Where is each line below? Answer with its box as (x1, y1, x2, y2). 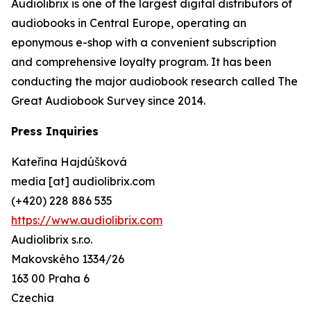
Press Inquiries (11, 124, 99, 138)
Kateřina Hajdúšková (11, 155, 127, 169)
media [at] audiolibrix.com (11, 174, 155, 188)
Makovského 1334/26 (11, 252, 124, 266)
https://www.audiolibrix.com (11, 213, 162, 227)
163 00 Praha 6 (11, 271, 90, 285)
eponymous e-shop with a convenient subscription (11, 35, 276, 49)
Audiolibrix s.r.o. (11, 233, 92, 246)
